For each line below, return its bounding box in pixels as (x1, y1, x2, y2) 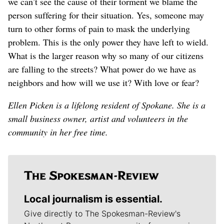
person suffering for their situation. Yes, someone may (8, 8, 204, 21)
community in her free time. (8, 125, 108, 138)
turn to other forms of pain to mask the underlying (8, 22, 190, 34)
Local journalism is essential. (24, 192, 162, 205)
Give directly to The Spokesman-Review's (24, 208, 180, 218)
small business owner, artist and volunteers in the (8, 112, 188, 124)
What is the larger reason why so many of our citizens (8, 49, 203, 61)
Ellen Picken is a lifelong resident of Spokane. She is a (8, 98, 205, 111)
